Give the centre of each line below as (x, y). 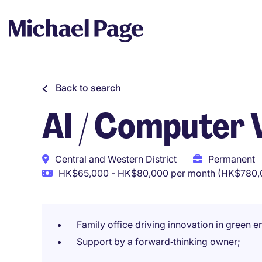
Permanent (232, 159)
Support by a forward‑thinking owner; (158, 242)
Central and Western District (116, 159)
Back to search (88, 88)
